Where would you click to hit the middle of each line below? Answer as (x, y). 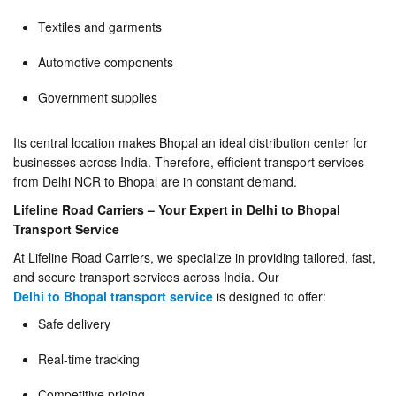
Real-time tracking (89, 358)
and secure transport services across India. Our (148, 276)
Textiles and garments (100, 26)
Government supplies (98, 97)
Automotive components (106, 61)
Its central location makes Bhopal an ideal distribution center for (190, 142)
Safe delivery (74, 323)
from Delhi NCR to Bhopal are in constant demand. (155, 181)
